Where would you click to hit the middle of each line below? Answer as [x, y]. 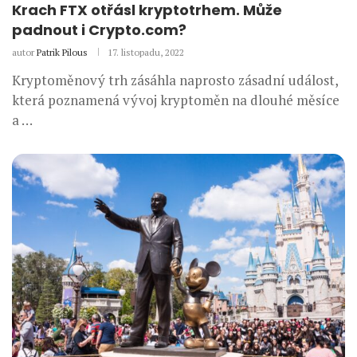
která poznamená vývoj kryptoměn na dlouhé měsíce [176, 100]
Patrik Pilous [62, 53]
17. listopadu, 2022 [146, 53]
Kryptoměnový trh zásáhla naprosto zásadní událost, [175, 80]
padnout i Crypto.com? [99, 30]
